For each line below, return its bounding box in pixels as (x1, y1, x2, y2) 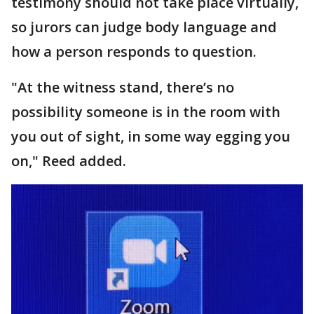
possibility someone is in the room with (11, 102, 280, 122)
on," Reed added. (11, 151, 126, 171)
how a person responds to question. (11, 42, 257, 62)
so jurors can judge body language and (11, 18, 277, 37)
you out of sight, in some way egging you (11, 127, 290, 146)
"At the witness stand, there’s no (11, 78, 234, 97)
